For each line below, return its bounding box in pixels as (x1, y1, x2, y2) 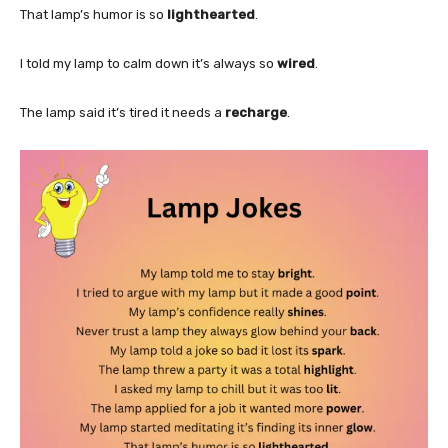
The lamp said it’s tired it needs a (20, 104, 225, 120)
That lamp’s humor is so (20, 6, 167, 22)
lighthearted (167, 6, 255, 22)
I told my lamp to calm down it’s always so (20, 55, 277, 71)
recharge (225, 104, 287, 120)
